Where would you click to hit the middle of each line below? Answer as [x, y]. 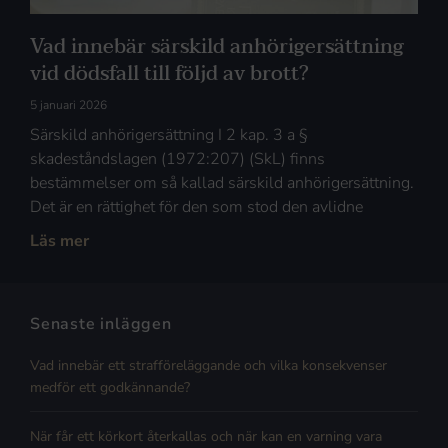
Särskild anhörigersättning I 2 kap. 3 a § [169, 135]
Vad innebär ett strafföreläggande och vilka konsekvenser [208, 366]
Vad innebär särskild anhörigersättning [217, 47]
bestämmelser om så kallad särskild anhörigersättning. [222, 183]
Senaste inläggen [101, 324]
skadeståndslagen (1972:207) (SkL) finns [177, 159]
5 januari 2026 [68, 105]
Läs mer [59, 241]
